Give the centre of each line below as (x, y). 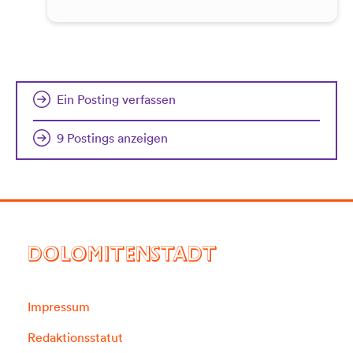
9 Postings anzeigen (112, 138)
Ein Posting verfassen (116, 100)
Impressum (59, 307)
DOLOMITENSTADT (122, 258)
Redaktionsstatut (75, 338)
